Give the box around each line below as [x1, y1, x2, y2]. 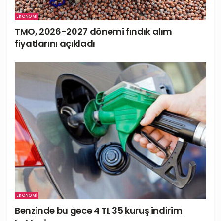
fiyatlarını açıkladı [15, 37, 95, 50]
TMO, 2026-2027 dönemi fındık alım [15, 25, 173, 38]
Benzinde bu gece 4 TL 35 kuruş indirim [15, 204, 183, 217]
